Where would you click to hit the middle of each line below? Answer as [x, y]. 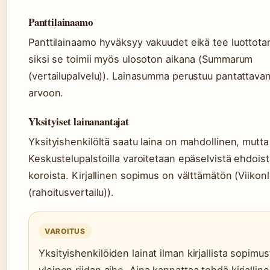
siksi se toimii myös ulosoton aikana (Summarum [141, 59]
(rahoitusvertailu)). [71, 192]
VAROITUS [65, 231]
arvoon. [46, 93]
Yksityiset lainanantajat [79, 121]
